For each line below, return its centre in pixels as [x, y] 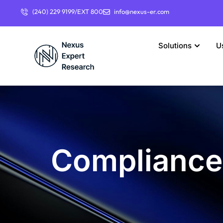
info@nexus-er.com [142, 11]
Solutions [175, 46]
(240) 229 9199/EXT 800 [67, 11]
